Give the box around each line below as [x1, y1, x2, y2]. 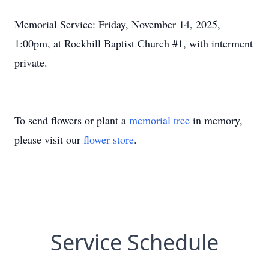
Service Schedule [50, 228, 219, 257]
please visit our [14, 132, 83, 147]
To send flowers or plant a [14, 113, 129, 127]
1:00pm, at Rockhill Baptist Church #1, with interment [14, 36, 253, 50]
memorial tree [129, 113, 190, 127]
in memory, [190, 113, 243, 127]
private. [14, 55, 51, 70]
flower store [83, 132, 134, 147]
